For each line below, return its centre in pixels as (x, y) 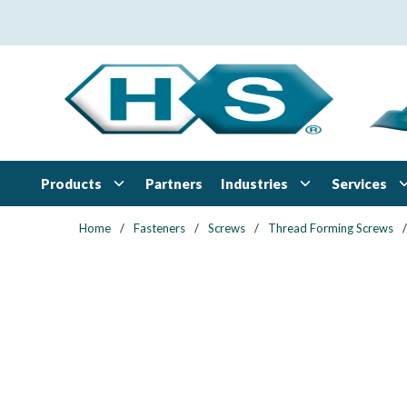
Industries (254, 183)
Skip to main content (93, 24)
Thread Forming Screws (331, 228)
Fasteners (159, 228)
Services (359, 183)
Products (71, 183)
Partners (174, 184)
